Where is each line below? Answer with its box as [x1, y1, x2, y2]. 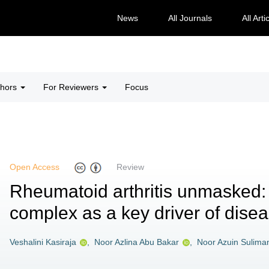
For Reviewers [43, 82, 101, 92]
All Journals [168, 13, 212, 23]
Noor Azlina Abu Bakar [94, 237, 179, 247]
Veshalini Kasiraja [10, 237, 76, 247]
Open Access [10, 162, 59, 172]
